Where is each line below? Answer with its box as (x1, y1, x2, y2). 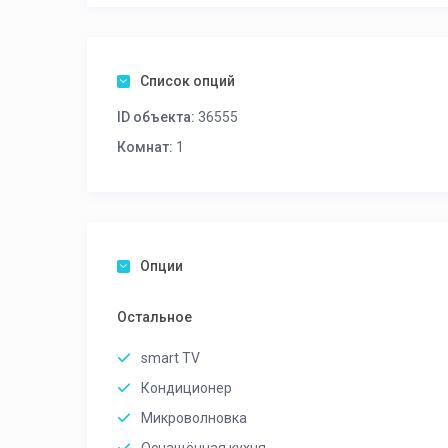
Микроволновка (141, 410, 247, 426)
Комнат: (117, 139, 173, 155)
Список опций (140, 73, 235, 89)
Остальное (117, 309, 192, 325)
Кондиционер (141, 380, 232, 396)
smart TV (141, 350, 200, 366)
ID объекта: (117, 109, 195, 125)
